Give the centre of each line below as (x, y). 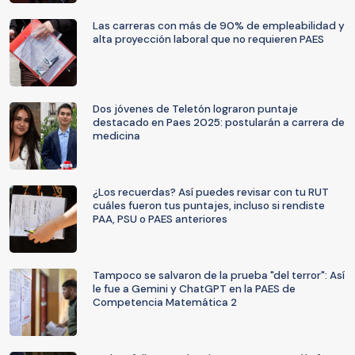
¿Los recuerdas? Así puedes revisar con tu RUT (211, 192)
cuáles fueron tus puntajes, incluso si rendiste (209, 206)
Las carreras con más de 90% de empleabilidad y (219, 26)
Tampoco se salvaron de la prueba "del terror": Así (219, 275)
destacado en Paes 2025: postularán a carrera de (219, 122)
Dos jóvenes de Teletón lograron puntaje (195, 109)
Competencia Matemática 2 (165, 302)
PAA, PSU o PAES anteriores (160, 219)
